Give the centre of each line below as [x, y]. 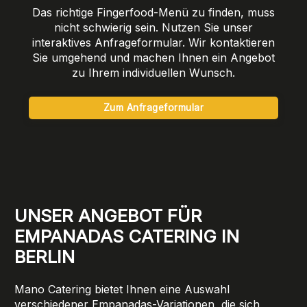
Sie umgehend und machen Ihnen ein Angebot [153, 57]
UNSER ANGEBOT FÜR [108, 216]
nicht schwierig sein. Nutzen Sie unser [153, 27]
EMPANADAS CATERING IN [127, 236]
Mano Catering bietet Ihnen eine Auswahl [122, 290]
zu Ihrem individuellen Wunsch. [153, 72]
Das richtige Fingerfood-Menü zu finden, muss [153, 12]
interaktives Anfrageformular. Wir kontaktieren [153, 42]
